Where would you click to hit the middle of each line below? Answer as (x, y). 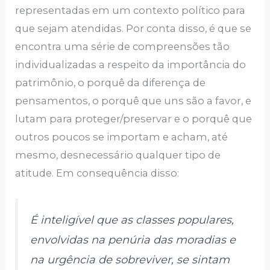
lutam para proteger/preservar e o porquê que (134, 118)
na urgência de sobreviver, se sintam (130, 259)
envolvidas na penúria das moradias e (133, 240)
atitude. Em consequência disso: (99, 173)
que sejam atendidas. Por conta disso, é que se (133, 28)
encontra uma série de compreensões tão (123, 46)
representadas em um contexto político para (130, 10)
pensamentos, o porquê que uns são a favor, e (133, 100)
